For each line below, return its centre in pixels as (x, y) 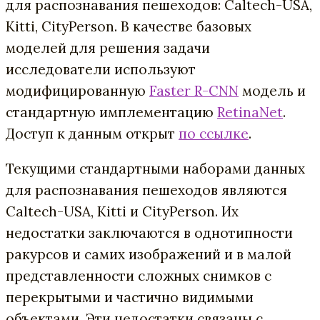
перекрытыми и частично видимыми (130, 297)
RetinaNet (250, 112)
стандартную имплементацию (111, 112)
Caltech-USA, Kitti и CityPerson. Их (122, 211)
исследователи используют (101, 69)
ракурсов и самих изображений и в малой (149, 254)
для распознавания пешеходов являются (146, 190)
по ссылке (214, 133)
